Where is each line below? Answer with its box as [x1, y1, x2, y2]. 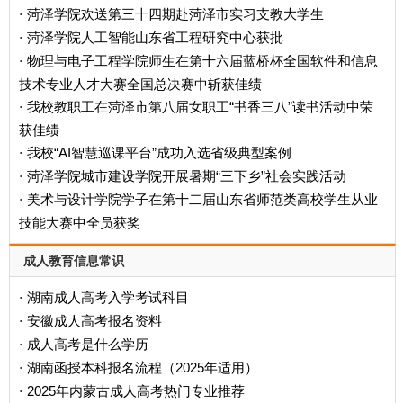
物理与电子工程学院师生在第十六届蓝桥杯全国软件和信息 [27, 52, 378, 68]
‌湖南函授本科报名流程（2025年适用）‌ [27, 359, 258, 375]
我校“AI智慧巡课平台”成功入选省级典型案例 [27, 144, 291, 160]
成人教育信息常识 [23, 253, 124, 268]
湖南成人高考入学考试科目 [27, 289, 189, 305]
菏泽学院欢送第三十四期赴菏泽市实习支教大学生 [27, 5, 324, 22]
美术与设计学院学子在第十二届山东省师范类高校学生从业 [27, 191, 378, 207]
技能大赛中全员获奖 [19, 214, 140, 229]
